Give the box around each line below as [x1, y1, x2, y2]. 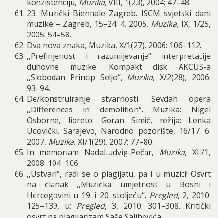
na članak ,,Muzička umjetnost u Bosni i [27, 179, 211, 190]
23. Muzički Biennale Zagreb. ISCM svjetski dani [27, 8, 211, 18]
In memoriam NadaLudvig [27, 147, 128, 158]
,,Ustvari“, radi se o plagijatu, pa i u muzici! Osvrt [27, 168, 211, 179]
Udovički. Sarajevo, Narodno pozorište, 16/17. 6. [27, 126, 211, 136]
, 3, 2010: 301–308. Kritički [105, 200, 211, 211]
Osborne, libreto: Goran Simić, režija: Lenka [27, 115, 211, 126]
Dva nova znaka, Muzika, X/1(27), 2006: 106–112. [27, 40, 201, 51]
